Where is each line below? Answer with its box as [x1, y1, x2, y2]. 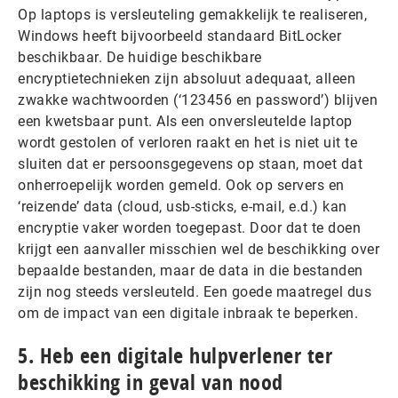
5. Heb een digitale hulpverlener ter [18, 340, 332, 370]
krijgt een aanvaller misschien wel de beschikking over [18, 240, 379, 258]
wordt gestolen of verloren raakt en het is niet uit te [18, 133, 357, 151]
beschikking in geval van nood [18, 367, 283, 396]
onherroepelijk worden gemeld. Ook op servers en [18, 176, 345, 194]
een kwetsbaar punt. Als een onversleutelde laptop [18, 112, 353, 130]
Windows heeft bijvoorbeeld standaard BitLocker [18, 27, 341, 44]
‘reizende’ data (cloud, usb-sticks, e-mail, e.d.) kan [18, 197, 347, 215]
